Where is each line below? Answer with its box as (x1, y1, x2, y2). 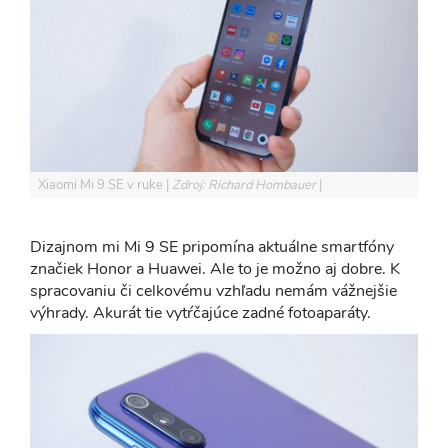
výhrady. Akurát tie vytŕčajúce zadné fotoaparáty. (30, 301, 371, 324)
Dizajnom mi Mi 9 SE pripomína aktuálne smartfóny (30, 235, 394, 258)
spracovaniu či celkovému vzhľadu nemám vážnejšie (30, 279, 397, 302)
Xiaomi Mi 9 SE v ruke (38, 175, 166, 194)
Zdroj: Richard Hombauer (172, 175, 319, 194)
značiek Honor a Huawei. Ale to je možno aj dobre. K (30, 257, 400, 280)
